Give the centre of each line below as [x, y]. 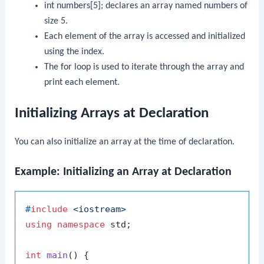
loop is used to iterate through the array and [158, 67]
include [49, 209]
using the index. [74, 52]
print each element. [82, 82]
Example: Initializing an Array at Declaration [123, 172]
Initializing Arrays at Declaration [112, 114]
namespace [81, 225]
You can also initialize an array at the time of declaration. [125, 142]
